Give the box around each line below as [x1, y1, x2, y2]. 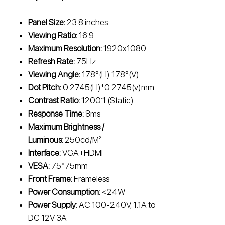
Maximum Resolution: [28, 43, 102, 54]
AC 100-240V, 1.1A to [77, 200, 155, 210]
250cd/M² [63, 135, 101, 145]
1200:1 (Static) [80, 95, 134, 106]
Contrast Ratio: [28, 95, 80, 106]
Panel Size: [28, 17, 65, 28]
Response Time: [28, 108, 84, 119]
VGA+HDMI [61, 148, 103, 158]
